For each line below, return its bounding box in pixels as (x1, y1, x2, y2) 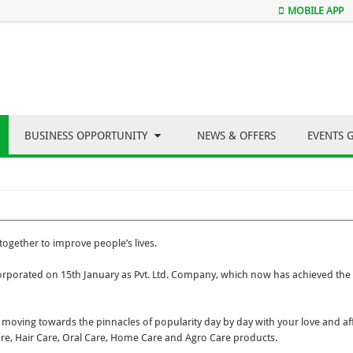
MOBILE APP (288, 5, 344, 17)
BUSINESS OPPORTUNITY (24, 129, 150, 143)
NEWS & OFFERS (197, 129, 276, 143)
